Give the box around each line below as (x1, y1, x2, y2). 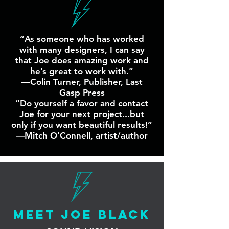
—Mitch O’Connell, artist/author (16, 130, 148, 141)
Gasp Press (59, 87, 105, 98)
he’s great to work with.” (30, 66, 133, 76)
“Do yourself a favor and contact (15, 98, 148, 108)
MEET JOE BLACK (13, 207, 151, 222)
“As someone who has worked (19, 34, 144, 44)
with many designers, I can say (19, 44, 145, 55)
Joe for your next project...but (19, 109, 144, 119)
